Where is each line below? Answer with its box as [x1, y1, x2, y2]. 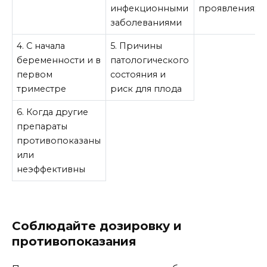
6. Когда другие [17, 107, 89, 118]
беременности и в [17, 55, 101, 66]
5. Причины [110, 41, 163, 52]
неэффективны [17, 164, 86, 175]
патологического [110, 55, 190, 66]
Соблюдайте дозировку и [12, 218, 182, 233]
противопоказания [12, 234, 136, 249]
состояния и [110, 69, 166, 80]
